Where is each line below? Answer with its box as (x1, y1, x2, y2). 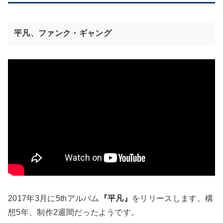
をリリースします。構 (132, 194, 214, 203)
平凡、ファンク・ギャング (14, 29, 111, 38)
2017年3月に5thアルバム (8, 194, 100, 203)
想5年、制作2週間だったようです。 (8, 208, 139, 217)
